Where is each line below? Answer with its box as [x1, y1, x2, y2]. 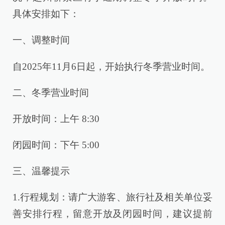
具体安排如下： [13, 9, 79, 20]
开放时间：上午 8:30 [13, 113, 99, 124]
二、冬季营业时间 [13, 87, 89, 98]
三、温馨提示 [13, 166, 70, 177]
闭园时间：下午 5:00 [13, 140, 99, 151]
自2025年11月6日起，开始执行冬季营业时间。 [13, 61, 210, 72]
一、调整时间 [13, 35, 70, 46]
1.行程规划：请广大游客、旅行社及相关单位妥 [13, 192, 212, 203]
